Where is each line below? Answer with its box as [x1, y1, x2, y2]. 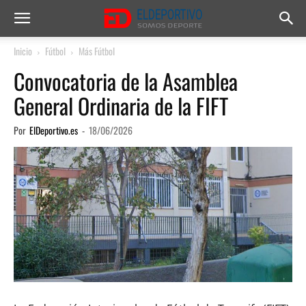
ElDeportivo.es [29, 123, 78, 137]
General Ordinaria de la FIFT [14, 89, 228, 122]
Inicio [14, 44, 32, 58]
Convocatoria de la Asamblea [14, 65, 238, 97]
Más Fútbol [79, 44, 115, 58]
